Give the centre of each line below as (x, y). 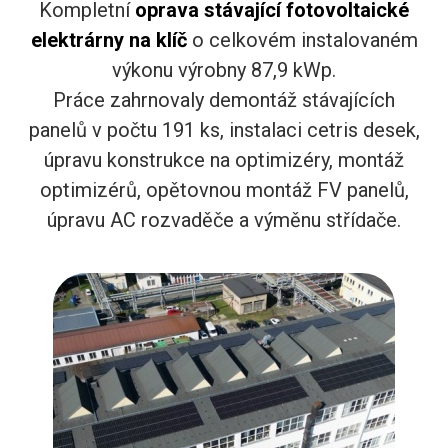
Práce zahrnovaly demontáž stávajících (224, 99)
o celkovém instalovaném (304, 39)
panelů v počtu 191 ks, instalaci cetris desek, (224, 129)
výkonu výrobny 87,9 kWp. (224, 69)
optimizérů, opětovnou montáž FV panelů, (224, 189)
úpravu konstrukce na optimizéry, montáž (224, 159)
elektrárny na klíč (111, 39)
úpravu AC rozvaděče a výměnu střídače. (224, 219)
